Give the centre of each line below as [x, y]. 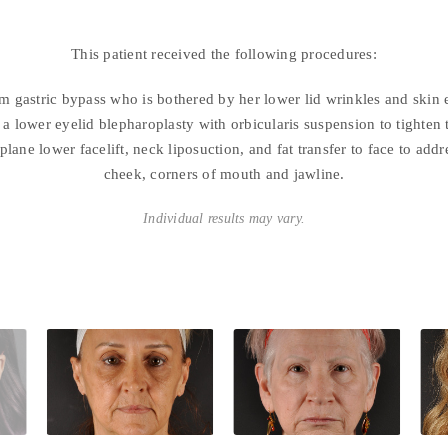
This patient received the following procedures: [224, 53]
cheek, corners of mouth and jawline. [224, 173]
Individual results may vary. [224, 218]
